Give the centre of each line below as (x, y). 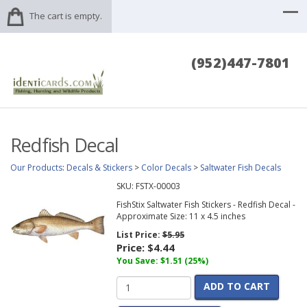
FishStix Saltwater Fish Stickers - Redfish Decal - (206, 205)
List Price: (139, 235)
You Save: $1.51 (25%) (162, 261)
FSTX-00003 (158, 186)
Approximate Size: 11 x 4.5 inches (181, 217)
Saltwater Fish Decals (241, 168)
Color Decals (166, 168)
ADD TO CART (236, 286)
